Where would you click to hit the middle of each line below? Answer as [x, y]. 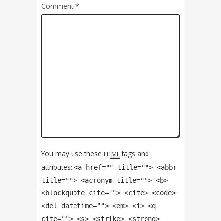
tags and [134, 153]
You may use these [73, 153]
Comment [58, 6]
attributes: [58, 167]
